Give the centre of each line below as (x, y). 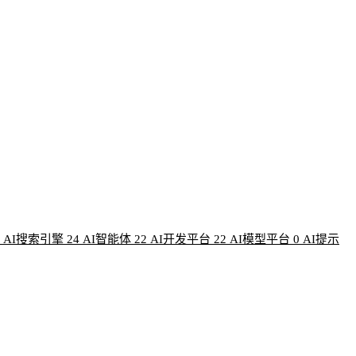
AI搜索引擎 (33, 240)
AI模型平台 (260, 240)
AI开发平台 (180, 240)
